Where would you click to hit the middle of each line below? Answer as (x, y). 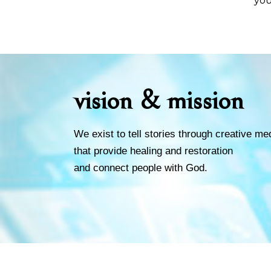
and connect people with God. (141, 168)
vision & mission (159, 100)
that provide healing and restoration (153, 151)
